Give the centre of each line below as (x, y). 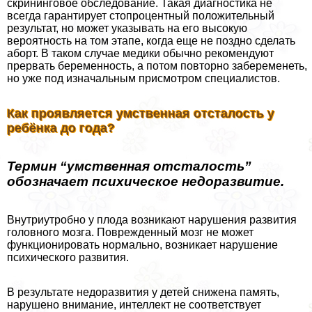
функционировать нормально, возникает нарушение (142, 245)
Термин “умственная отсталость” (129, 166)
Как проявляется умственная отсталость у (141, 113)
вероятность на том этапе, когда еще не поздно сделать (151, 40)
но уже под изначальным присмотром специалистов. (143, 78)
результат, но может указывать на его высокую (127, 28)
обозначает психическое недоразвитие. (146, 182)
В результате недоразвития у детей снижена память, (143, 292)
